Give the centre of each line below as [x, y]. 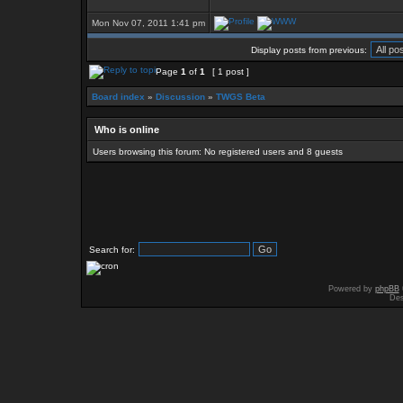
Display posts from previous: [309, 50]
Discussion [180, 97]
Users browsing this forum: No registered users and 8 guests [218, 152]
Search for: [112, 250]
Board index [118, 97]
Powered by [351, 289]
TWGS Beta [241, 97]
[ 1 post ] [231, 72]
